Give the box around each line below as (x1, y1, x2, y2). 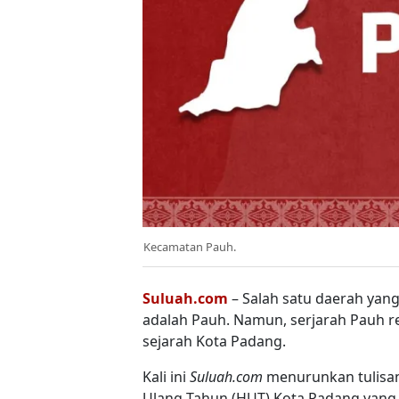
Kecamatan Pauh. (143, 238, 236, 255)
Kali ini (142, 366, 190, 387)
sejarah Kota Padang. (142, 330, 286, 351)
